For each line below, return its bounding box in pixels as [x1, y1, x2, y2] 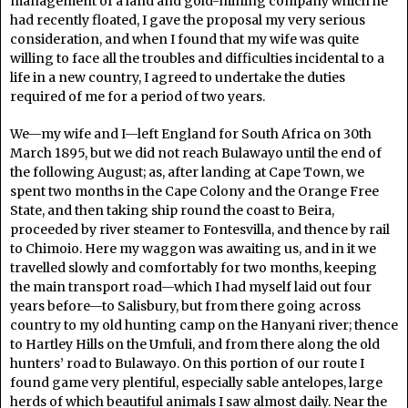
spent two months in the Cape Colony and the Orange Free [10, 182, 379, 199]
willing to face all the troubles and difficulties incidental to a [10, 49, 384, 66]
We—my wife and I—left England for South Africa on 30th [10, 125, 372, 142]
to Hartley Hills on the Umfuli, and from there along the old [10, 335, 380, 352]
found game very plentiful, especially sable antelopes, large [10, 373, 382, 391]
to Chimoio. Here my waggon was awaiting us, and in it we [10, 240, 376, 257]
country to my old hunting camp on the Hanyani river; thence [10, 316, 398, 333]
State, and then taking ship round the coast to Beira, [10, 201, 334, 219]
